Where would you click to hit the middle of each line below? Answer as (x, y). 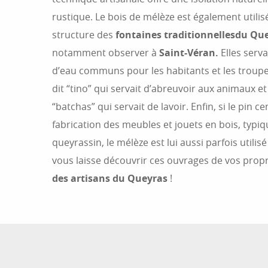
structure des (84, 35)
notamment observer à (106, 53)
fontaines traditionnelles (175, 35)
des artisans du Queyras (110, 178)
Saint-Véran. (189, 53)
